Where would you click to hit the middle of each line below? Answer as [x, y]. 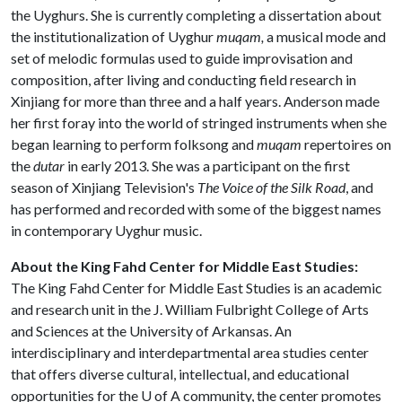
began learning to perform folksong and [134, 144]
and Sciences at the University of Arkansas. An [151, 331]
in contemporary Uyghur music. [106, 230]
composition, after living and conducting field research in [184, 79]
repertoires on [346, 144]
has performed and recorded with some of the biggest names [196, 209]
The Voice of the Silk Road [271, 187]
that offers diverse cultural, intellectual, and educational [180, 374]
